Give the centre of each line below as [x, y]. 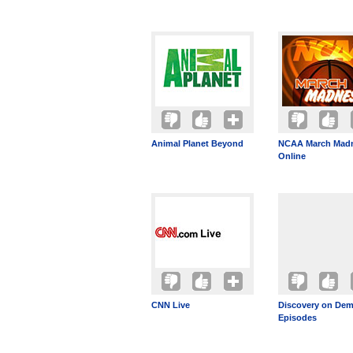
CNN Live [171, 305]
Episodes [297, 318]
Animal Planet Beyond [197, 143]
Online [292, 156]
